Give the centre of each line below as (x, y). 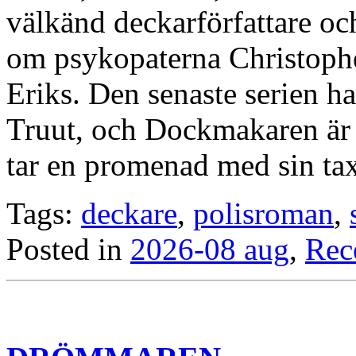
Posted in (68, 250)
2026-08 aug (210, 250)
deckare (129, 214)
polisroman (263, 214)
